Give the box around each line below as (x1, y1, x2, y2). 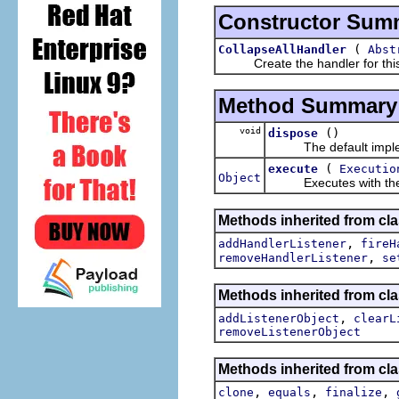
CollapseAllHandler (218, 42, 346, 56)
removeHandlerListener (218, 250, 368, 265)
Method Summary (218, 93, 397, 118)
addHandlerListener (218, 236, 346, 250)
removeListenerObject (218, 324, 361, 338)
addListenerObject (218, 311, 339, 325)
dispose (268, 126, 318, 140)
